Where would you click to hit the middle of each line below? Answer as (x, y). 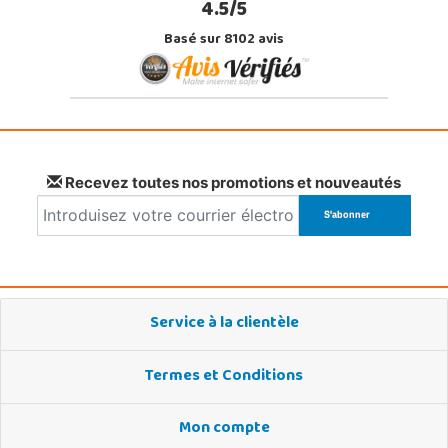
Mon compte (224, 429)
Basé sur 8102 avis (224, 40)
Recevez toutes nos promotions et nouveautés (231, 182)
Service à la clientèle (224, 324)
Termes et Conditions (224, 376)
